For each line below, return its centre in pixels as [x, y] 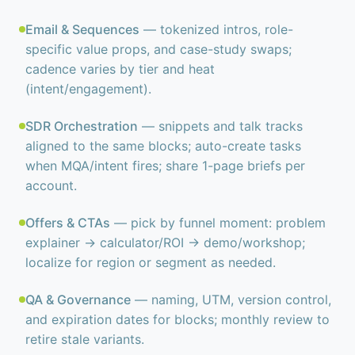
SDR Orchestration [82, 126]
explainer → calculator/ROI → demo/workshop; [165, 242]
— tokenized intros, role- [216, 29]
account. [51, 185]
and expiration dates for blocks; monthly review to [177, 319]
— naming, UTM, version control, [231, 300]
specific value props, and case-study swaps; [158, 49]
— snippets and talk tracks [220, 126]
